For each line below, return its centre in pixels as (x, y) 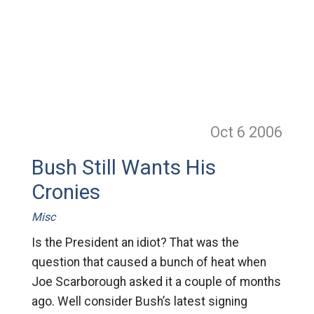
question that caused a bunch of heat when (149, 262)
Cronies (66, 192)
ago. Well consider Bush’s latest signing (139, 301)
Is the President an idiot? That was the (135, 242)
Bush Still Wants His (123, 167)
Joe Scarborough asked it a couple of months (156, 281)
